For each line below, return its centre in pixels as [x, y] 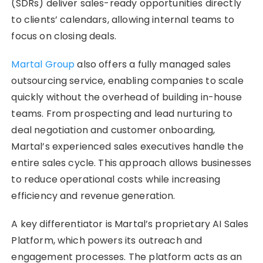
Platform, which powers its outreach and [107, 241]
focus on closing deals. [64, 36]
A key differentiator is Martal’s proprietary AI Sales [130, 224]
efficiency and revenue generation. [93, 196]
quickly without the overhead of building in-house [127, 97]
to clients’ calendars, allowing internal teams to [123, 20]
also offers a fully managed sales [154, 65]
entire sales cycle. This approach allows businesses [131, 163]
